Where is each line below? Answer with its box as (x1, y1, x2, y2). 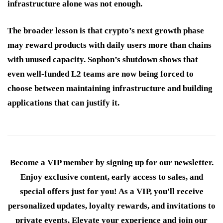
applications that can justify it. (7, 98, 119, 108)
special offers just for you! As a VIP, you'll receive (19, 186, 204, 196)
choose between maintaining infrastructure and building (7, 83, 213, 93)
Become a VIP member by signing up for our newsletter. (9, 157, 214, 167)
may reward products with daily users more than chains (7, 40, 212, 50)
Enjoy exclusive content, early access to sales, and (20, 172, 203, 182)
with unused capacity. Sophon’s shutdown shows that (7, 54, 198, 64)
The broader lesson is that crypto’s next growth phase (7, 25, 204, 35)
